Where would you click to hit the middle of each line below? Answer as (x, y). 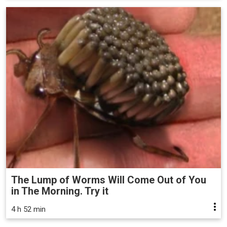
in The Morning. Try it (60, 191)
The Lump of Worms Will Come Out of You (109, 180)
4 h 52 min (28, 209)
